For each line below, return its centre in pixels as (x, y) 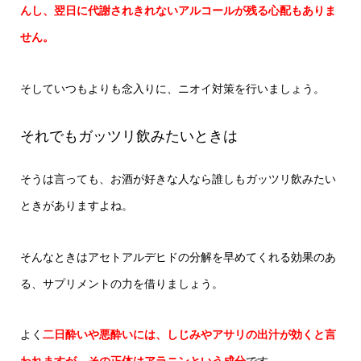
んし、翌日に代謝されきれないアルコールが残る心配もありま (178, 11)
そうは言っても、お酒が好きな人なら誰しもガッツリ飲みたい (178, 179)
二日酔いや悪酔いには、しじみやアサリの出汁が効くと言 (189, 335)
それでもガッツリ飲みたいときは (129, 137)
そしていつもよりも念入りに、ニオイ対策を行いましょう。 (172, 88)
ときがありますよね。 (76, 206)
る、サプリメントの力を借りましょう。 (121, 283)
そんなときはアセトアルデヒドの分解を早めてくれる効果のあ (178, 257)
